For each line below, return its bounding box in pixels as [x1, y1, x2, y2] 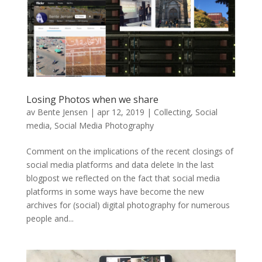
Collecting [153, 106, 191, 118]
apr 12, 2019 [96, 106, 144, 118]
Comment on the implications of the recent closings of [26, 146, 233, 157]
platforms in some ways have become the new [26, 186, 204, 198]
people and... [26, 213, 74, 225]
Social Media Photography [54, 120, 154, 132]
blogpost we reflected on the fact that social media [26, 173, 220, 184]
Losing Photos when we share [26, 93, 158, 106]
